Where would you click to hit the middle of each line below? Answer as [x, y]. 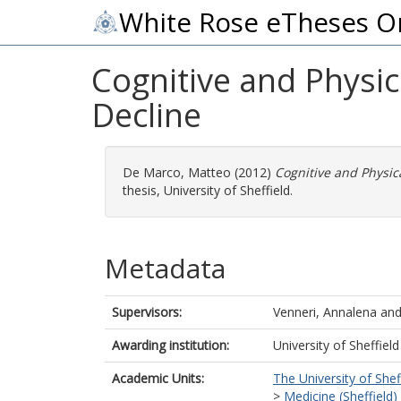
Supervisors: [147, 312]
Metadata [165, 268]
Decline [146, 115]
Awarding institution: [171, 345]
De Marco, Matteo [177, 172]
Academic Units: [158, 378]
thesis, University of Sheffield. [208, 190]
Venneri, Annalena [325, 312]
